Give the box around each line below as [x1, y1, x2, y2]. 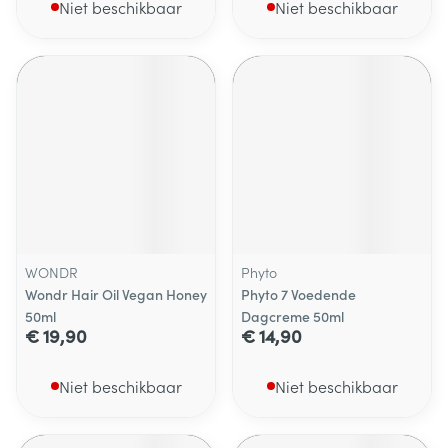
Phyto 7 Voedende [241, 284, 356, 304]
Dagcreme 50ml [241, 306, 344, 326]
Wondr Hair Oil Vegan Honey [25, 284, 207, 304]
